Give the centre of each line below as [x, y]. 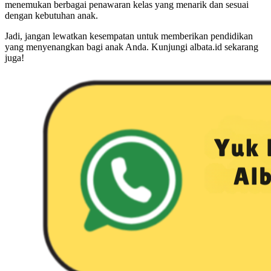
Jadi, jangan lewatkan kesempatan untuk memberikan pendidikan [129, 36]
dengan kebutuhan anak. [53, 15]
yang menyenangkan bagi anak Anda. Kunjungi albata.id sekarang [132, 47]
